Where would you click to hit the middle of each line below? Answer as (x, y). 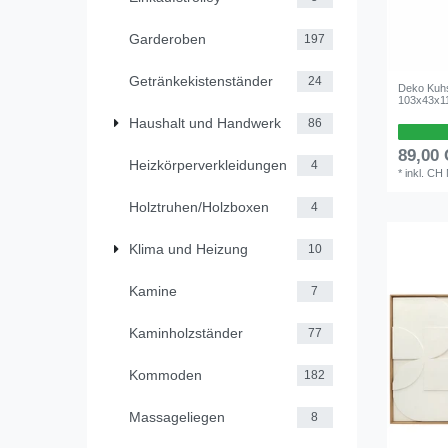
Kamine (153, 290)
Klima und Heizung (188, 248)
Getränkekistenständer (201, 80)
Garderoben (167, 38)
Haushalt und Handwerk (205, 122)
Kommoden (165, 374)
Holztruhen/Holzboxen (199, 206)
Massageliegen (177, 416)
